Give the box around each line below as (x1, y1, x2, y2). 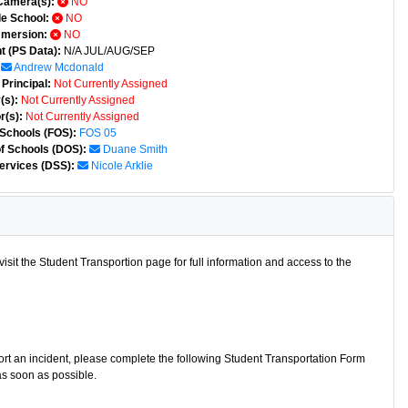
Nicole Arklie (87, 159, 153, 172)
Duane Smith (102, 143, 168, 156)
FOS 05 (78, 127, 117, 139)
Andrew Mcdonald (13, 61, 104, 74)
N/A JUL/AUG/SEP (63, 45, 155, 57)
